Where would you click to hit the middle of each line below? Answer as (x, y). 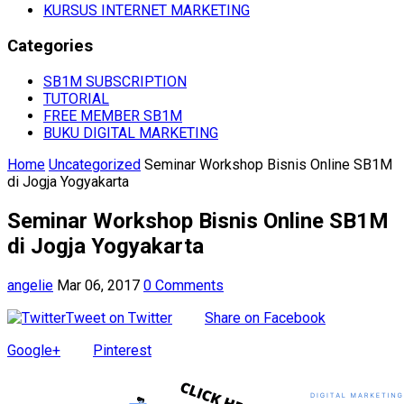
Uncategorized (95, 164)
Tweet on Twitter (119, 317)
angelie (30, 285)
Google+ (34, 350)
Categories (50, 46)
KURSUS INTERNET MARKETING (147, 11)
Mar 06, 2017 (98, 285)
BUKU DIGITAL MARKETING (131, 133)
